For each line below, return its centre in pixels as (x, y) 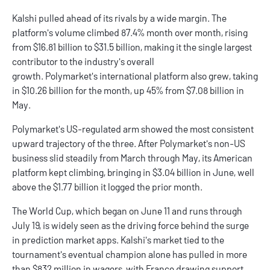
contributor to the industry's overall (83, 61)
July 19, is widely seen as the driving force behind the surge (130, 225)
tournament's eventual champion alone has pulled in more (130, 254)
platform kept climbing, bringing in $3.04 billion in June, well (133, 172)
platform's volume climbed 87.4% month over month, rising (130, 33)
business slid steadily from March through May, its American (132, 158)
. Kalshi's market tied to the (170, 240)
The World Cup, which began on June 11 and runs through (127, 211)
